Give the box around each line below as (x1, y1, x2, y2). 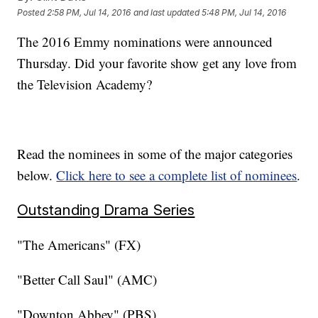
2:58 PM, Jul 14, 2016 (47, 6, 131, 18)
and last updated (133, 6, 200, 18)
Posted (17, 6, 48, 18)
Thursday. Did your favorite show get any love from (17, 54, 297, 72)
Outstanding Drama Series (17, 201, 195, 219)
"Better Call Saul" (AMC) (17, 270, 158, 289)
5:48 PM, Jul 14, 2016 (202, 6, 287, 18)
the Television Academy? (17, 75, 153, 94)
